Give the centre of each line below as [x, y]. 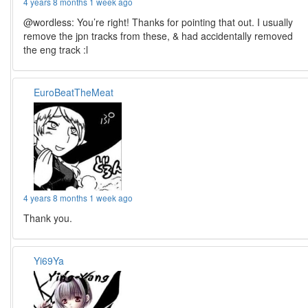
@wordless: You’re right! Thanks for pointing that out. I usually [158, 22]
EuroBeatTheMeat [74, 92]
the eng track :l [56, 50]
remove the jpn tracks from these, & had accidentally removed [158, 36]
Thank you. [48, 218]
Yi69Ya [49, 261]
